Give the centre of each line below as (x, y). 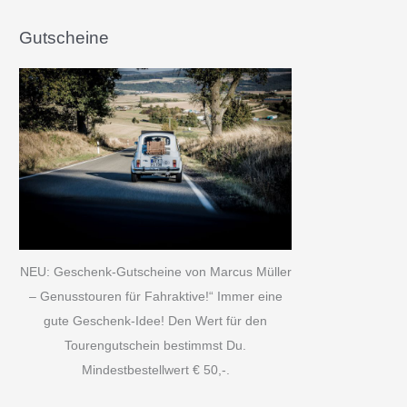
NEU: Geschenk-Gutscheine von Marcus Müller (155, 272)
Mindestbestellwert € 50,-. (155, 370)
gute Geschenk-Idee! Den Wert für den (156, 321)
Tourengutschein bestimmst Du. (156, 345)
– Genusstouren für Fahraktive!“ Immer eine (155, 296)
